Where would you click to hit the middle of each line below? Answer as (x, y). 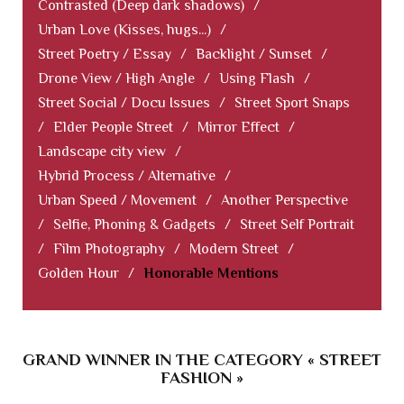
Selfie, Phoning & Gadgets (134, 225)
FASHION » (202, 378)
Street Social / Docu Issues (124, 103)
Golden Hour (78, 274)
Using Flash (257, 79)
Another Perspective (285, 201)
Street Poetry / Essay (105, 55)
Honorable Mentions (211, 274)
